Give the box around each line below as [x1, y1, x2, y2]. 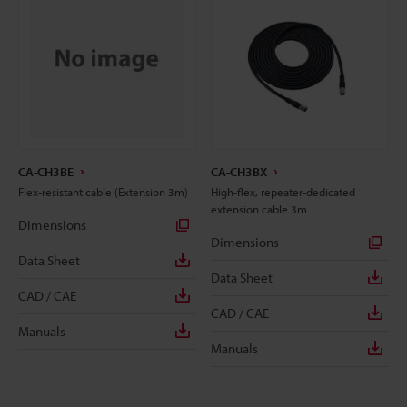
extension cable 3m [211, 201, 307, 216]
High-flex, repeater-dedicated [211, 184, 355, 199]
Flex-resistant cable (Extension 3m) [18, 184, 188, 199]
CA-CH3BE [18, 163, 74, 180]
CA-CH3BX [211, 163, 267, 180]
